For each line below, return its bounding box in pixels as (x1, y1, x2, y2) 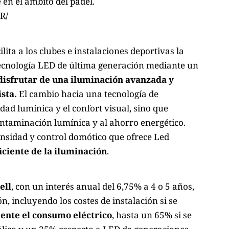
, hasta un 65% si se (112, 209, 192, 221)
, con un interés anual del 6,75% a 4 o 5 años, (11, 180, 194, 193)
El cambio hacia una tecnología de (17, 87, 158, 100)
